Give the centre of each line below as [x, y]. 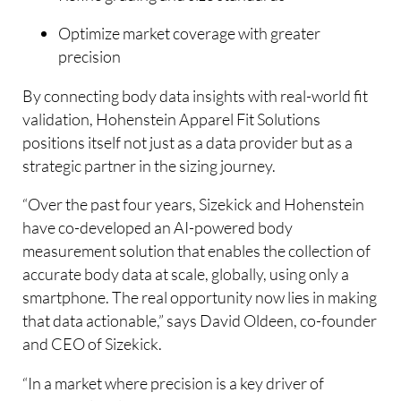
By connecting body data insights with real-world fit [196, 95]
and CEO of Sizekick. [93, 344]
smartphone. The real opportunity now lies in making [200, 298]
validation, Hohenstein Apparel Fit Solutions [172, 119]
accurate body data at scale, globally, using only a [186, 274]
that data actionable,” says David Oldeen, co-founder [200, 321]
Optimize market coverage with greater [190, 34]
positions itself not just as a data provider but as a [188, 142]
